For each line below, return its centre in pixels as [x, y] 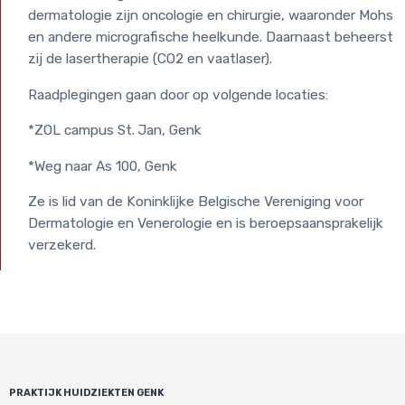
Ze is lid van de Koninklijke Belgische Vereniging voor [196, 202]
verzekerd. [62, 245]
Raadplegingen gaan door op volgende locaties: [178, 94]
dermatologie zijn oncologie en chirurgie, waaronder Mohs [211, 15]
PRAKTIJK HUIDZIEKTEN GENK [86, 392]
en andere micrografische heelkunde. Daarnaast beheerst [211, 37]
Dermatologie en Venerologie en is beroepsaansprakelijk [206, 223]
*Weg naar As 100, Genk [103, 166]
